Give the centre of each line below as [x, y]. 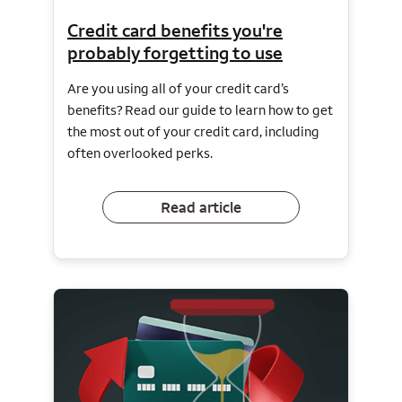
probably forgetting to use [175, 53]
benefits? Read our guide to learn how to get [200, 110]
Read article [201, 207]
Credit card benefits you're [175, 31]
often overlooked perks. [140, 153]
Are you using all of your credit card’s [178, 89]
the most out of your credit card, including [193, 132]
